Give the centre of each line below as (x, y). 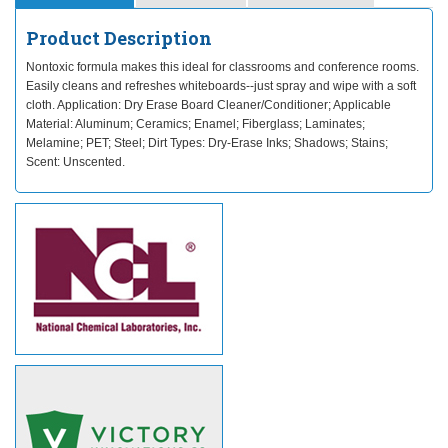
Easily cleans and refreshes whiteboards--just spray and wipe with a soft (221, 86)
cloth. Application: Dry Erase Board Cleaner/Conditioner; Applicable (208, 105)
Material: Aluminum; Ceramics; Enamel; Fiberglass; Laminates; (195, 124)
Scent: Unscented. (75, 162)
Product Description (119, 38)
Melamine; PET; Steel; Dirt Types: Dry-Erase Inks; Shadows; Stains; (207, 143)
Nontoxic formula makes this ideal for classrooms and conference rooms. (222, 67)
